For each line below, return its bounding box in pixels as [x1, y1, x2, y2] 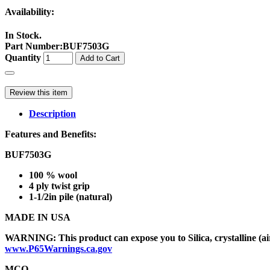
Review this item [10, 87, 67, 97]
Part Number [5, 40, 60, 51]
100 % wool [29, 169, 77, 180]
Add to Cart [80, 53, 120, 63]
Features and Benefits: [5, 128, 96, 139]
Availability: [5, 6, 54, 17]
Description [29, 108, 76, 119]
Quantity [5, 52, 41, 63]
